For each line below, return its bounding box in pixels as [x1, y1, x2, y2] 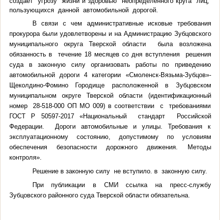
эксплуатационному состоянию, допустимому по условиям [9, 133, 211, 140]
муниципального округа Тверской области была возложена [9, 40, 211, 48]
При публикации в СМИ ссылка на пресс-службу [32, 181, 211, 189]
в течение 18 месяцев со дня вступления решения [46, 50, 211, 58]
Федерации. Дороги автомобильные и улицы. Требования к [9, 122, 211, 130]
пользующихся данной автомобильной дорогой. [9, 6, 158, 14]
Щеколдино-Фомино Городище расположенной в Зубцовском [9, 81, 211, 89]
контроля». [9, 153, 42, 161]
